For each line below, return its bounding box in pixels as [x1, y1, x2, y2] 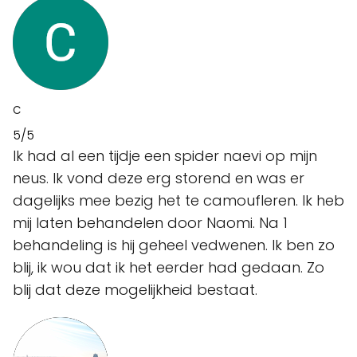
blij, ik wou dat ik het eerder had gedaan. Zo [13, 257, 324, 277]
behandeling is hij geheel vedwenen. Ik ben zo [13, 234, 335, 255]
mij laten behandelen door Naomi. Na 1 [13, 212, 288, 233]
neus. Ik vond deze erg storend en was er [13, 167, 304, 188]
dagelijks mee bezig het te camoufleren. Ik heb [13, 190, 344, 210]
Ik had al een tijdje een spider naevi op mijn [13, 145, 317, 166]
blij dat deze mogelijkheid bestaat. [13, 279, 257, 300]
